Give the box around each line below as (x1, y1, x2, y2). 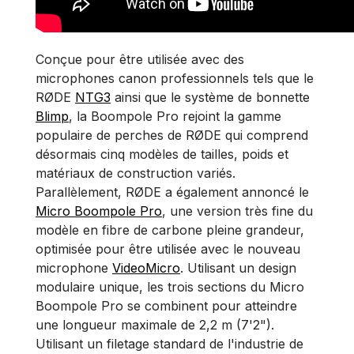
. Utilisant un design (180, 260, 296, 276)
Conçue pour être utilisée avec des (36, 51, 244, 67)
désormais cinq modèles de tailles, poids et (36, 146, 288, 162)
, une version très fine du (162, 203, 313, 219)
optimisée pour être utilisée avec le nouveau (36, 241, 300, 257)
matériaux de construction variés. (36, 165, 235, 181)
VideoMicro (112, 260, 180, 276)
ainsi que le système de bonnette (111, 89, 310, 105)
